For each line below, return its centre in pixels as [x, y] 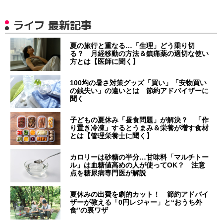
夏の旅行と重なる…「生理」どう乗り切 [133, 46]
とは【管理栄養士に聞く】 [112, 136]
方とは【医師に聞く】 [105, 62]
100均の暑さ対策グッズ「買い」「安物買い [139, 83]
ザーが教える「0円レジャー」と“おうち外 [136, 202]
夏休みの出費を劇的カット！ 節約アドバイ [139, 194]
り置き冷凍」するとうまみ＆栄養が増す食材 [139, 128]
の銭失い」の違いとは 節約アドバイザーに [139, 91]
